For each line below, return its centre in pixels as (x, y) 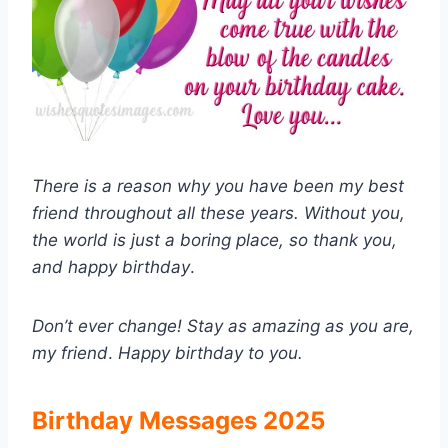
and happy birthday (111, 267)
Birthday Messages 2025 (178, 421)
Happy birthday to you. (208, 353)
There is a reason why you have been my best (218, 186)
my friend (70, 353)
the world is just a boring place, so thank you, (214, 240)
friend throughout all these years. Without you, (218, 213)
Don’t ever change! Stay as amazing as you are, (223, 326)
